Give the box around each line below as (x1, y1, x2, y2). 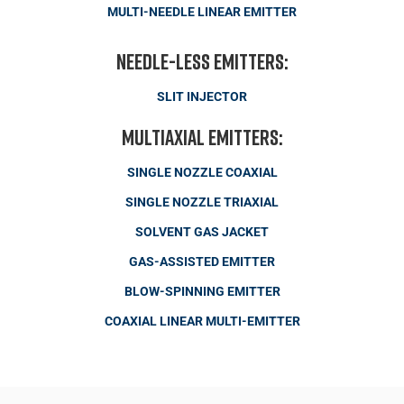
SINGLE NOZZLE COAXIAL (126, 164, 278, 180)
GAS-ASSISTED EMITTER (129, 253, 275, 270)
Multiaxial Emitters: (121, 123, 283, 150)
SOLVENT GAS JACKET (135, 224, 269, 240)
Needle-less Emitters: (115, 47, 289, 74)
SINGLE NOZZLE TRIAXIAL (125, 194, 279, 210)
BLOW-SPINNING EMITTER (124, 283, 280, 299)
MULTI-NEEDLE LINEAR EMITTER (107, 4, 297, 20)
